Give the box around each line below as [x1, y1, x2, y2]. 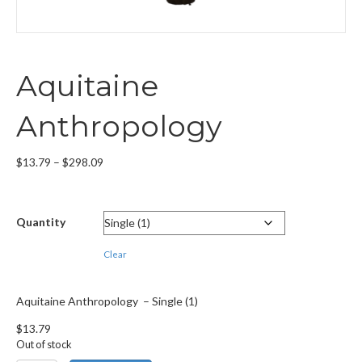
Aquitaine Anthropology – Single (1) [16, 294, 198, 309]
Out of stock [16, 338, 72, 351]
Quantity [16, 215, 65, 229]
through [103, 203, 144, 217]
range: [103, 170, 135, 185]
